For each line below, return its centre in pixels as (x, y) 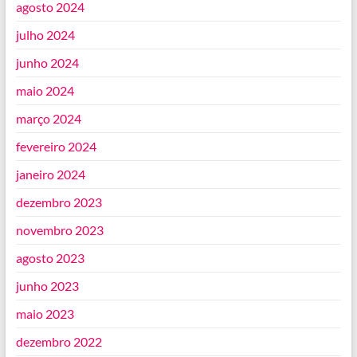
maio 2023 (45, 314)
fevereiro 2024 (56, 147)
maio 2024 (45, 91)
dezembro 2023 (59, 202)
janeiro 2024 (50, 175)
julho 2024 (45, 35)
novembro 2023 (59, 230)
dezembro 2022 (59, 342)
